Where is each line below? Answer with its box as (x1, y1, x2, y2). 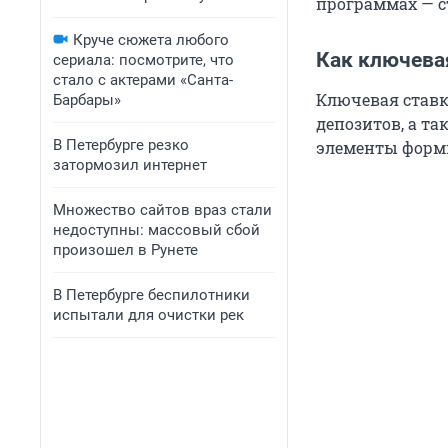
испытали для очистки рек (53, 306, 244, 324)
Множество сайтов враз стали (53, 201, 272, 219)
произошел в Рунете (53, 241, 198, 259)
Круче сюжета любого (73, 31, 229, 49)
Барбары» (53, 91, 121, 109)
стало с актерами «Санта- (53, 71, 233, 89)
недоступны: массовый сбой (53, 221, 260, 239)
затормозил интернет (53, 156, 207, 174)
